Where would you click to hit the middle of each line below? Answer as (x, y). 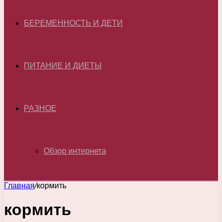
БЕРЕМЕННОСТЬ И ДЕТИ (73, 23)
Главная (19, 186)
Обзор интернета (75, 151)
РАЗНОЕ (40, 108)
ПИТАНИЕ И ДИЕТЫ (63, 66)
